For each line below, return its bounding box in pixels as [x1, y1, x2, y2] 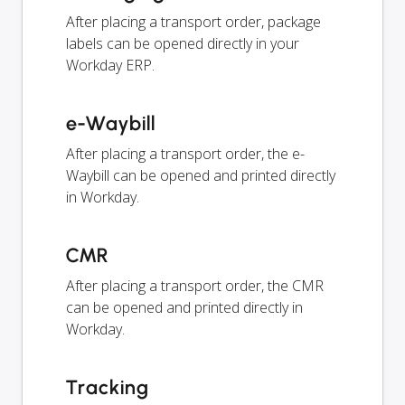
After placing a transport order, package [66, 12, 321, 33]
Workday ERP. [66, 55, 155, 76]
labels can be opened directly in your [66, 33, 299, 54]
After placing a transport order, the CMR [66, 276, 324, 297]
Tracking [66, 375, 149, 400]
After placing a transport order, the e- [66, 144, 305, 165]
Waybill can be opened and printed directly [66, 165, 335, 186]
